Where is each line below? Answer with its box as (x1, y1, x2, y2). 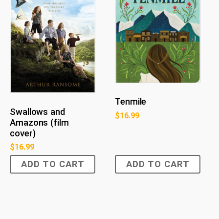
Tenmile (115, 96, 147, 108)
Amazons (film (10, 117, 69, 129)
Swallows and (10, 107, 65, 118)
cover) (10, 128, 36, 139)
